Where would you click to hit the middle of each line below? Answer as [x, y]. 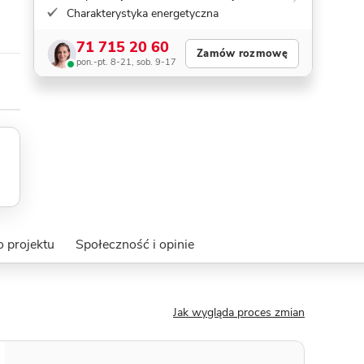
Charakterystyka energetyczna [143, 13]
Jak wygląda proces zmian [239, 312]
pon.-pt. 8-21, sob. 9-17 [126, 62]
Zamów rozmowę [242, 54]
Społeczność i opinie [134, 245]
